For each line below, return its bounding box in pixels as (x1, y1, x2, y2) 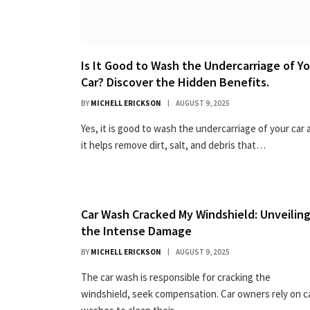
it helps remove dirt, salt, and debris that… (81, 138, 266, 152)
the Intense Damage (81, 223, 192, 239)
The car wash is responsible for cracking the (81, 271, 271, 284)
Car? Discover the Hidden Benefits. (81, 74, 269, 91)
